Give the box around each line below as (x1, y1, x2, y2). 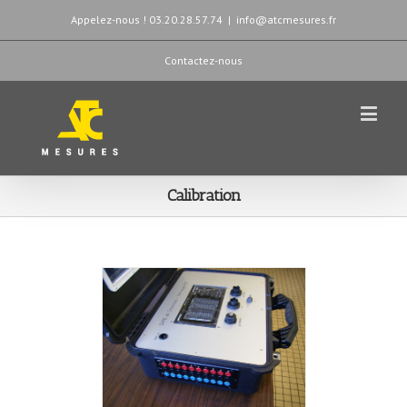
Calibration (166, 185, 241, 205)
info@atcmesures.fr (236, 13, 336, 26)
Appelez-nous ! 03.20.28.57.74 (71, 13, 223, 26)
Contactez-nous (164, 54, 243, 67)
